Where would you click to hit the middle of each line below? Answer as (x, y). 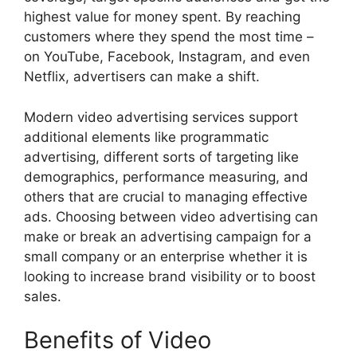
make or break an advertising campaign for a (168, 236)
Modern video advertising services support (161, 117)
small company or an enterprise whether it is (166, 256)
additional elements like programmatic (146, 137)
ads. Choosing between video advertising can (171, 216)
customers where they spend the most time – (169, 37)
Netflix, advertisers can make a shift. (142, 77)
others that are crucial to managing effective (166, 196)
